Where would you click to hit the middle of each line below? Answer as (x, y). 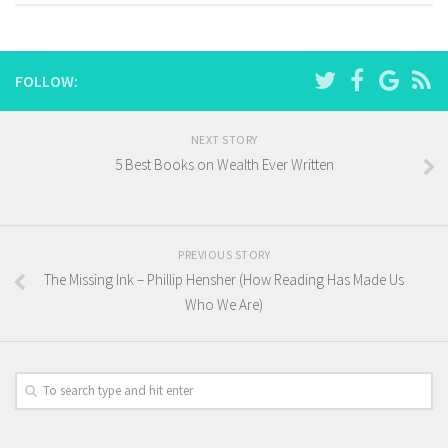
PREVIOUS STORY (224, 255)
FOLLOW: (46, 81)
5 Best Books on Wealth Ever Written (224, 165)
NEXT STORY (224, 140)
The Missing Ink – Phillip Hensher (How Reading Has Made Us (224, 280)
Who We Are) (224, 305)
